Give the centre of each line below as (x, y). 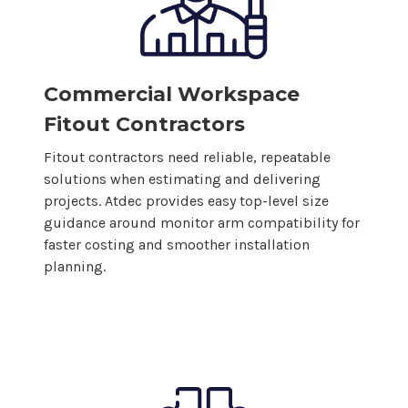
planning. (75, 267)
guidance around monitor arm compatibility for (202, 223)
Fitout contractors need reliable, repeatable (187, 158)
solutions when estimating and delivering (182, 179)
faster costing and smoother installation (177, 245)
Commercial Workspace (172, 95)
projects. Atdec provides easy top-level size (186, 201)
